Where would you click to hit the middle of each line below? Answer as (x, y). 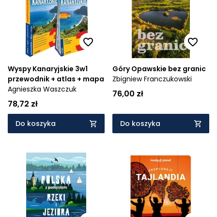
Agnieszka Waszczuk (42, 89)
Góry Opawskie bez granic (159, 69)
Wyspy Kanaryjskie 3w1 (48, 69)
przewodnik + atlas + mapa (56, 79)
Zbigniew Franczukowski (152, 79)
